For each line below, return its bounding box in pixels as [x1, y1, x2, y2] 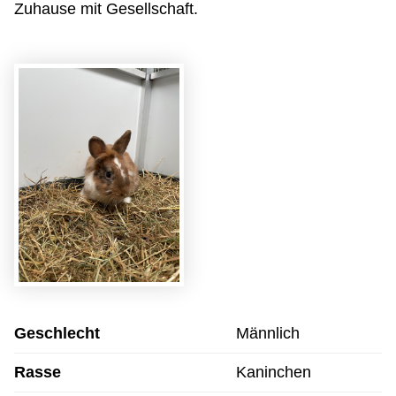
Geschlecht [14, 324, 100, 343]
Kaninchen [236, 363, 311, 382]
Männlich [236, 324, 300, 343]
